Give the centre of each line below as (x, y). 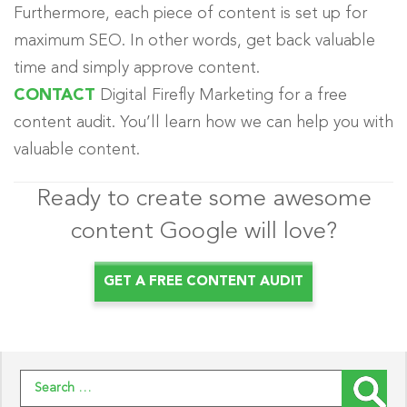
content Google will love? (203, 232)
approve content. (194, 69)
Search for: (30, 369)
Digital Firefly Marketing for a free (221, 96)
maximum (49, 41)
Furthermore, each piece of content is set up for (190, 14)
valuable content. (77, 150)
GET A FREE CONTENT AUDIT (203, 283)
